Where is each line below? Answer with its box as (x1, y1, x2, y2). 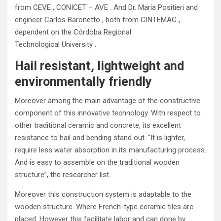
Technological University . (15, 40, 96, 49)
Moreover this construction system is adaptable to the (15, 190, 191, 199)
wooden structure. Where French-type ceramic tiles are (15, 202, 193, 211)
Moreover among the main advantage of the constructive (15, 96, 200, 105)
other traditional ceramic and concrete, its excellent (15, 121, 181, 130)
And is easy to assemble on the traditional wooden (15, 158, 180, 167)
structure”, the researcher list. (15, 170, 110, 179)
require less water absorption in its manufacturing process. (15, 146, 206, 154)
